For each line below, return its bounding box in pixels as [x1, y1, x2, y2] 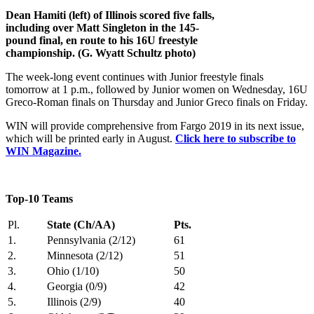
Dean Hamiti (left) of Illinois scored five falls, [6, 8, 214, 21]
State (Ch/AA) [47, 218, 115, 231]
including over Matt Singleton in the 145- [6, 21, 199, 34]
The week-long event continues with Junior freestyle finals [6, 70, 264, 83]
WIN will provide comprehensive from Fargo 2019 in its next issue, [6, 119, 304, 132]
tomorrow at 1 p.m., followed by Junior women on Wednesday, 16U [6, 83, 308, 95]
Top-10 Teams [6, 192, 73, 205]
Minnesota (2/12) [47, 249, 123, 261]
